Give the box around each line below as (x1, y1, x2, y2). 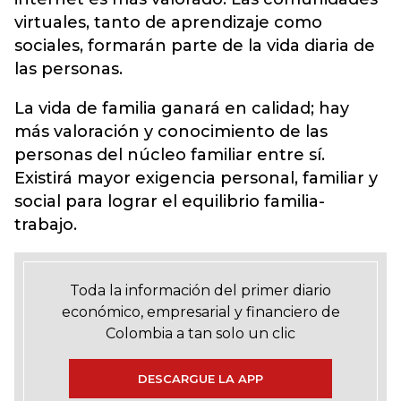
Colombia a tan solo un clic (106, 324, 295, 342)
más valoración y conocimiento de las (14, 121, 328, 141)
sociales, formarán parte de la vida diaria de (14, 35, 375, 55)
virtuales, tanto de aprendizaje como (14, 12, 322, 32)
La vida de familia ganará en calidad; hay (14, 98, 349, 118)
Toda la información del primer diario (70, 281, 331, 299)
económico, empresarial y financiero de (61, 303, 340, 320)
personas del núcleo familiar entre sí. (14, 144, 325, 165)
